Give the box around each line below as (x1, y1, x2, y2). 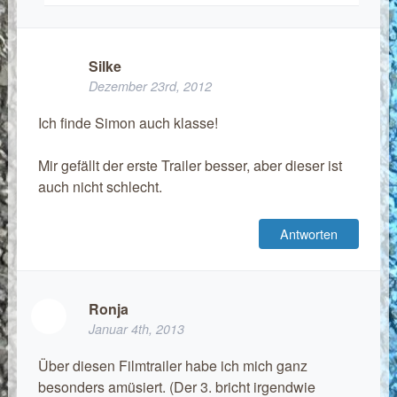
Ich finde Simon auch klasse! (37, 112, 218, 133)
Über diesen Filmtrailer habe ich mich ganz (37, 354, 307, 376)
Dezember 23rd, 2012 (88, 77, 212, 96)
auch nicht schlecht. (37, 175, 162, 197)
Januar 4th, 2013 (88, 319, 184, 338)
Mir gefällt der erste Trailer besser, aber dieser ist (37, 154, 342, 175)
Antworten (280, 223, 339, 243)
